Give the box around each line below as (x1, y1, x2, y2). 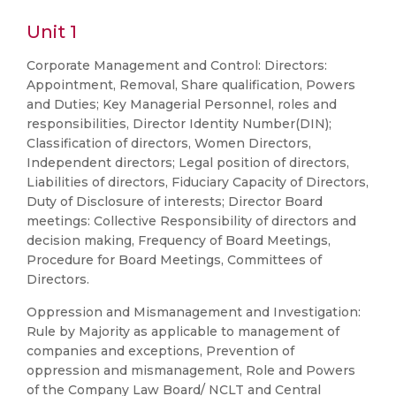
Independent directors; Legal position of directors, (27, 155, 349, 171)
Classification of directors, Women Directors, (27, 135, 311, 151)
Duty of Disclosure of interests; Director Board (27, 194, 323, 209)
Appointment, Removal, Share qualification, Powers (27, 77, 355, 93)
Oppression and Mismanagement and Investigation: (27, 304, 361, 320)
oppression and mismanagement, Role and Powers (27, 362, 355, 378)
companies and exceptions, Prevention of (27, 343, 294, 359)
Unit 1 (27, 21, 77, 42)
